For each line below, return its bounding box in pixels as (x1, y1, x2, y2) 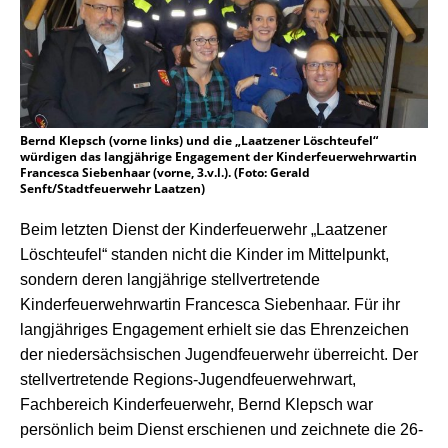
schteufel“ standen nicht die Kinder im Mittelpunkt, (38, 246, 389, 264)
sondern (20, 271, 82, 289)
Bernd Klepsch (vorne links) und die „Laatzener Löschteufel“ (20, 132, 378, 150)
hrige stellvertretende (171, 271, 320, 289)
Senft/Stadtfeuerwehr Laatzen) (20, 180, 205, 198)
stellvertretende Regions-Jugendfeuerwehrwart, (20, 371, 356, 389)
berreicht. (322, 346, 392, 364)
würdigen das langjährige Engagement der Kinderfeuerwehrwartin (20, 148, 417, 166)
